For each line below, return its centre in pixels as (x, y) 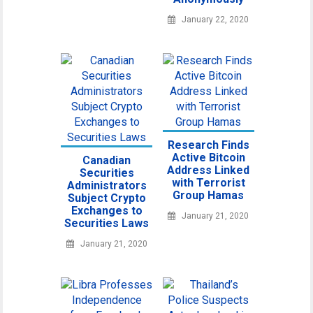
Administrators (107, 185)
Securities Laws (107, 223)
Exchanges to (107, 211)
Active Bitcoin (208, 158)
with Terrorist (208, 183)
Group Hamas (209, 195)
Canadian (107, 160)
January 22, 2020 (216, 20)
